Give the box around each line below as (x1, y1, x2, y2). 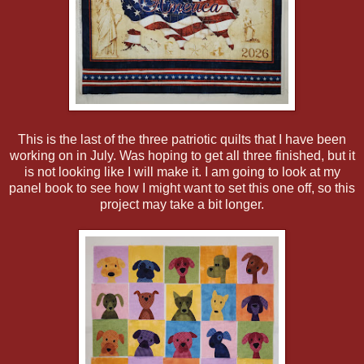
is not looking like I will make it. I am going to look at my (24, 165, 340, 180)
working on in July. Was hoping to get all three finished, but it (9, 149, 355, 163)
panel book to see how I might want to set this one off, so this (9, 181, 355, 196)
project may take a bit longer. (100, 197, 264, 212)
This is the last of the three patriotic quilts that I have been (18, 132, 346, 147)
